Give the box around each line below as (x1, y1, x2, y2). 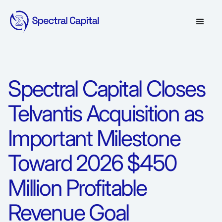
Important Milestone (8, 125, 180, 152)
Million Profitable (8, 174, 147, 201)
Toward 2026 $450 (8, 150, 177, 176)
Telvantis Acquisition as (8, 100, 204, 127)
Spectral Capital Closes (8, 75, 205, 102)
